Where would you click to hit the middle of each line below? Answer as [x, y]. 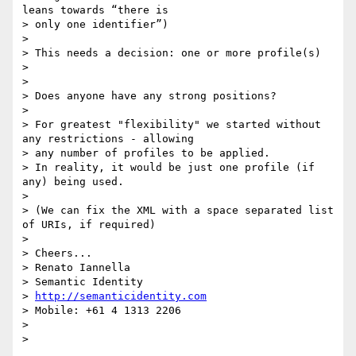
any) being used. [73, 182]
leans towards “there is [95, 10]
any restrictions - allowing [108, 139]
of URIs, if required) [89, 225]
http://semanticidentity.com [121, 296]
